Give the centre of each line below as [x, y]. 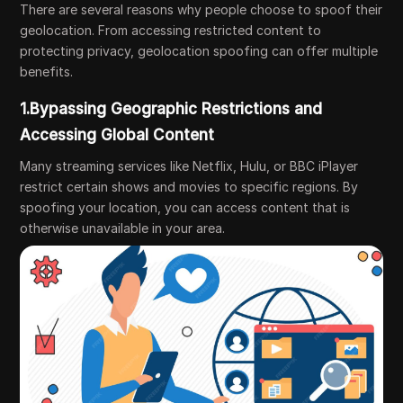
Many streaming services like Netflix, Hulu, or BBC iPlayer [189, 166]
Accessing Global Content [117, 134]
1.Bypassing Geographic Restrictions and [171, 108]
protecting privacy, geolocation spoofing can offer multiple [199, 50]
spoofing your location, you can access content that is [185, 207]
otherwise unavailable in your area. [123, 228]
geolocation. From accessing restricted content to [171, 30]
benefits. [47, 71]
